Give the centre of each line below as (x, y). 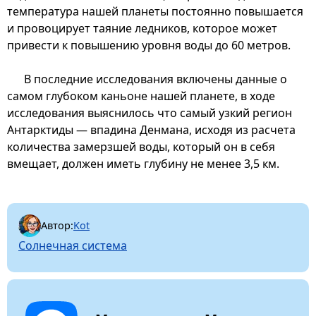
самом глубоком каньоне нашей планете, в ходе (141, 96)
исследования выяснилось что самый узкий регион (150, 113)
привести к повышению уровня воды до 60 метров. (149, 45)
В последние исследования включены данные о (156, 79)
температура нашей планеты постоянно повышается (155, 11)
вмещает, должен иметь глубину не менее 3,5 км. (143, 163)
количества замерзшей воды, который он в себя (141, 146)
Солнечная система (73, 245)
